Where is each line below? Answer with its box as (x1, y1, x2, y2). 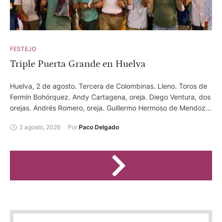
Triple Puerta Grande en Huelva (10, 58, 146, 70)
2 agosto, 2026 (19, 123, 60, 131)
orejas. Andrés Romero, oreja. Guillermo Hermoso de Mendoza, (10, 104, 212, 112)
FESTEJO (10, 45, 36, 53)
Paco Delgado (79, 123, 119, 131)
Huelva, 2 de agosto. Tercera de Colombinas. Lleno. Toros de (10, 82, 207, 91)
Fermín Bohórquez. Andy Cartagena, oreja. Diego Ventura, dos (10, 93, 211, 102)
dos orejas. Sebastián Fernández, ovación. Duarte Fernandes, (10, 114, 208, 123)
